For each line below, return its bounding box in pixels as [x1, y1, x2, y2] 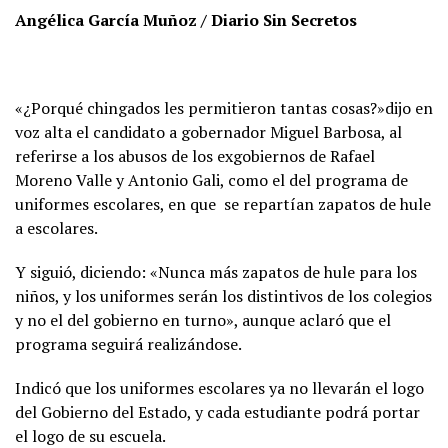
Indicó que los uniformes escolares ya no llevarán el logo [15, 377, 424, 399]
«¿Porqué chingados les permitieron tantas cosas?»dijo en [15, 97, 433, 119]
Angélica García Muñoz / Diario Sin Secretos [15, 9, 357, 31]
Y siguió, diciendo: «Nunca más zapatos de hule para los [15, 261, 417, 283]
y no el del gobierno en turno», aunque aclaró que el [15, 309, 391, 331]
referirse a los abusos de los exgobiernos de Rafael [15, 145, 375, 167]
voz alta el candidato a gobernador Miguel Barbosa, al [15, 121, 402, 143]
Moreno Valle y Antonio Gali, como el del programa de [15, 169, 408, 191]
